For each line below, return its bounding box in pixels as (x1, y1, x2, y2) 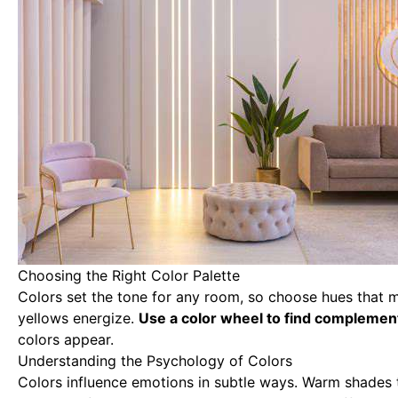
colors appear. (18, 330, 114, 348)
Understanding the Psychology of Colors (18, 352, 292, 370)
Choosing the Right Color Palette (18, 267, 240, 284)
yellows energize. (18, 309, 139, 327)
